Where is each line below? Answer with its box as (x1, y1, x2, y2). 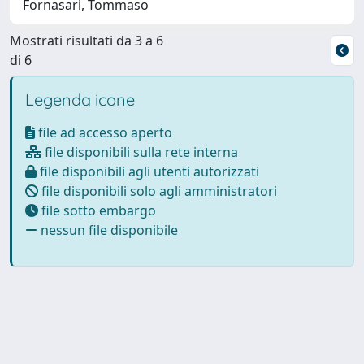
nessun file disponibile (37, 220, 178, 239)
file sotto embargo (38, 201, 156, 219)
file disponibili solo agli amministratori (38, 181, 277, 200)
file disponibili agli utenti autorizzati (37, 162, 259, 180)
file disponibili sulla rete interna (41, 142, 238, 161)
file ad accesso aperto (35, 123, 172, 141)
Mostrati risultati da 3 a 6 (10, 31, 163, 50)
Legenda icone (25, 89, 135, 110)
